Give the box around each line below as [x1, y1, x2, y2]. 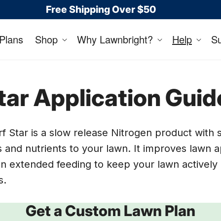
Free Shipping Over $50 [45, 3, 156, 15]
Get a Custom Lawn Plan [26, 201, 195, 220]
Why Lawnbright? [77, 32, 153, 46]
